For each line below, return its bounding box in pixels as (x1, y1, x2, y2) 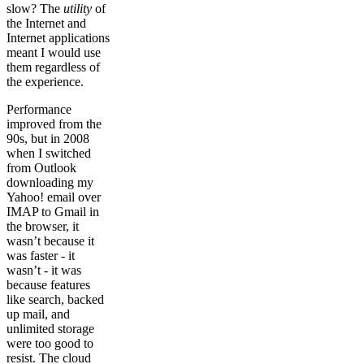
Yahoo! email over (6, 190, 101, 205)
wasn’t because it (6, 234, 94, 249)
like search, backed (6, 292, 104, 307)
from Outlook (6, 161, 76, 175)
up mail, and (6, 307, 70, 322)
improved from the (6, 117, 102, 132)
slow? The (6, 2, 63, 16)
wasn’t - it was (6, 263, 81, 278)
